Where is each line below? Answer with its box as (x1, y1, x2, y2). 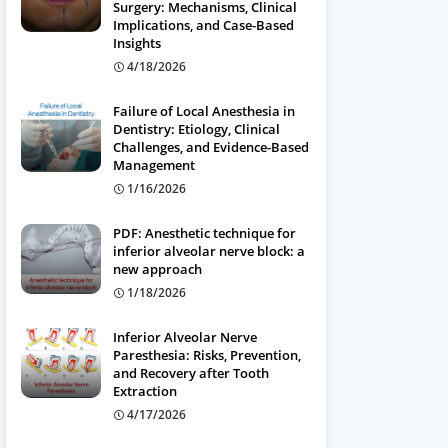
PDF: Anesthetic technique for (113, 224, 296, 242)
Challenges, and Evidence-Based (113, 138, 309, 156)
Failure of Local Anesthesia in (113, 102, 295, 120)
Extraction (113, 382, 177, 400)
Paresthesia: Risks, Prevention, (113, 346, 301, 364)
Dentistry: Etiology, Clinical (113, 120, 280, 138)
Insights (113, 34, 161, 52)
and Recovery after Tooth (113, 364, 269, 382)
